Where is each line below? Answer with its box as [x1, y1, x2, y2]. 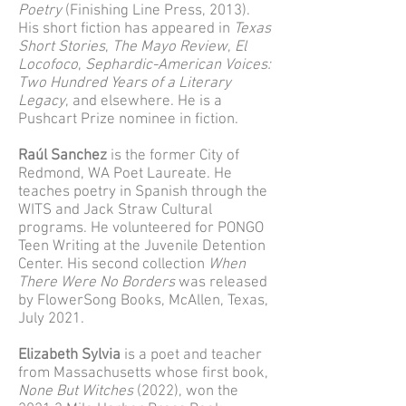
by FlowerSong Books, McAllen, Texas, [18, 292, 268, 310]
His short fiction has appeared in [18, 20, 234, 38]
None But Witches [18, 382, 137, 401]
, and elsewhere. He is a [65, 92, 222, 111]
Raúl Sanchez [18, 147, 111, 165]
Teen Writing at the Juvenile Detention [18, 237, 266, 256]
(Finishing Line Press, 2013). [65, 2, 250, 20]
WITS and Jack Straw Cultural [18, 201, 212, 219]
